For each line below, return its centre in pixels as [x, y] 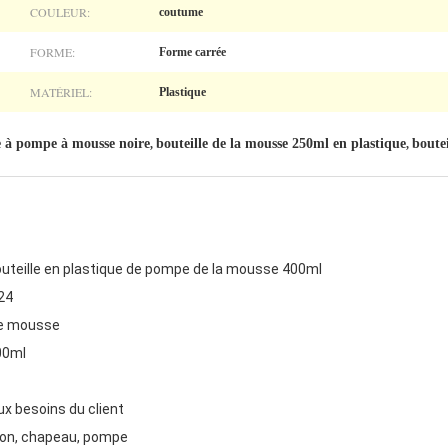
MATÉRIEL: [61, 92]
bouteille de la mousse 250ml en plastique [281, 143]
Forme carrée [192, 52]
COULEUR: [60, 12]
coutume [181, 12]
